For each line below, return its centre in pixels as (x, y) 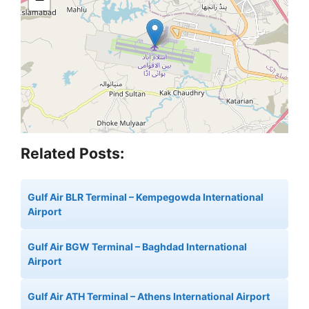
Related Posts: (72, 153)
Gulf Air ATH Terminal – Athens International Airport (149, 297)
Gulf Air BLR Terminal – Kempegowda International (146, 197)
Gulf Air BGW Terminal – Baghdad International (137, 247)
